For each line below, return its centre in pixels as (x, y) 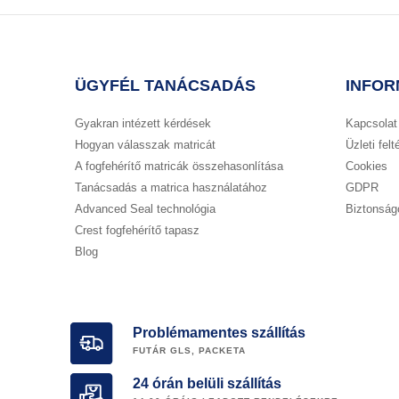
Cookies (366, 166)
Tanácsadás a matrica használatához (171, 187)
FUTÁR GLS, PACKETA (189, 350)
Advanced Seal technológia (145, 208)
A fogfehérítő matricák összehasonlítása (179, 166)
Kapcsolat (371, 123)
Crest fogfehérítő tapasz (137, 230)
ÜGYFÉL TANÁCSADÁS (165, 85)
